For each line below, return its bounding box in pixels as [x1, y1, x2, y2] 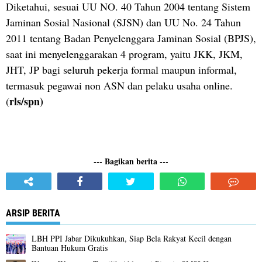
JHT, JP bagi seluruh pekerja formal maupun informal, [6, 62, 237, 77]
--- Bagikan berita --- [94, 154, 168, 167]
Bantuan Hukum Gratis [32, 242, 108, 253]
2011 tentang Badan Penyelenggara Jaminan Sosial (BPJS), [6, 30, 256, 45]
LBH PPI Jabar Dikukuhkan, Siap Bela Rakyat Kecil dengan [32, 232, 232, 244]
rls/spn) [9, 93, 43, 109]
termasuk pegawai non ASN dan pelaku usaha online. [6, 78, 233, 92]
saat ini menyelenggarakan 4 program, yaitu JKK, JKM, [6, 46, 243, 61]
